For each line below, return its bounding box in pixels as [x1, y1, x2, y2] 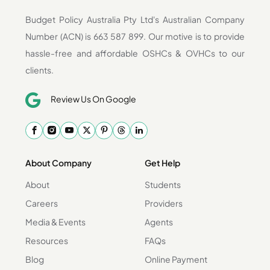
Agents [144, 216, 173, 227]
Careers [25, 197, 58, 209]
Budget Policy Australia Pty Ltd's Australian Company [25, 13, 245, 25]
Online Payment [144, 253, 207, 265]
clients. [25, 64, 54, 75]
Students [144, 178, 181, 190]
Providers [144, 197, 183, 209]
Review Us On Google [51, 93, 136, 104]
